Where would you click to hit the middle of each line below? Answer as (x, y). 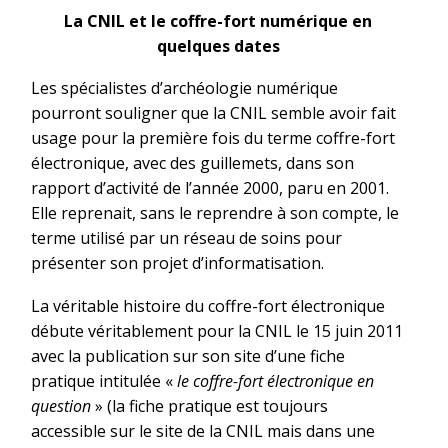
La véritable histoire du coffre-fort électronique (208, 306)
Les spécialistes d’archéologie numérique (184, 88)
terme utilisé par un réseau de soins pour (186, 238)
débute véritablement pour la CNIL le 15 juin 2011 (217, 331)
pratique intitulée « (104, 381)
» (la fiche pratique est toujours (209, 406)
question (61, 406)
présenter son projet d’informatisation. (177, 263)
